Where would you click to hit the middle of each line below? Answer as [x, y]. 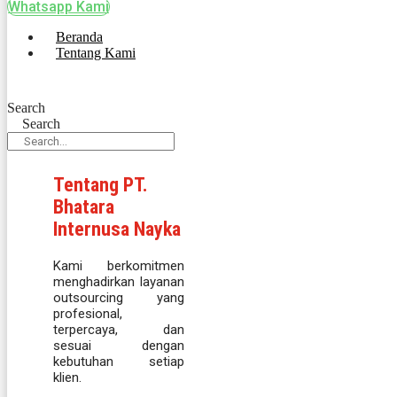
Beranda [79, 37]
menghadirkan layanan [119, 282]
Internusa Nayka [117, 230]
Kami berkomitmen [119, 266]
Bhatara [84, 207]
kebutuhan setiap [119, 362]
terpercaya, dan [119, 330]
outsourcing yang [119, 298]
